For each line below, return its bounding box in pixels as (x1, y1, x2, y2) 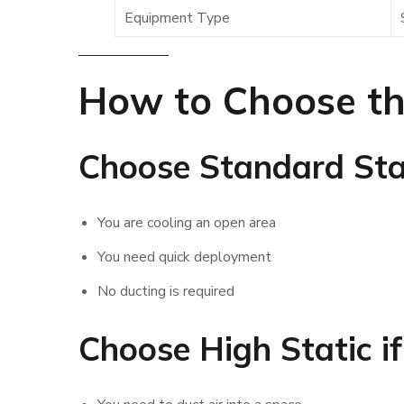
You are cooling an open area (96, 213, 276, 233)
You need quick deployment (96, 247, 271, 267)
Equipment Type (124, 8, 230, 28)
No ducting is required (96, 281, 234, 301)
